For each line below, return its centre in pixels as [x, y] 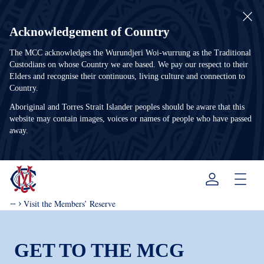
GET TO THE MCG [99, 250]
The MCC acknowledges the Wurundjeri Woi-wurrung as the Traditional [130, 53]
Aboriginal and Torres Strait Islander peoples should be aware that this [127, 107]
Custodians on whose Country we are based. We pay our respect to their [129, 65]
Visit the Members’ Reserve [70, 204]
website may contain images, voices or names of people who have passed [131, 119]
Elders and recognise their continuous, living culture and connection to [127, 76]
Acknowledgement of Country [90, 32]
